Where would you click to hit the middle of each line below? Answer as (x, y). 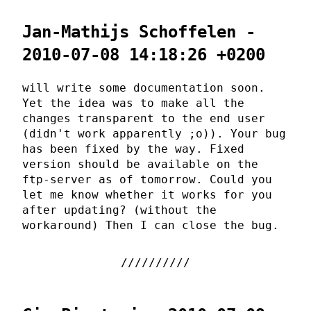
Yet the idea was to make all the (133, 103)
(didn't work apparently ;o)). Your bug (154, 133)
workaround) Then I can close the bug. (151, 225)
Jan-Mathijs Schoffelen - (139, 32)
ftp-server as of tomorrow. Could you (147, 179)
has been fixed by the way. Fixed (133, 149)
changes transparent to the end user (144, 118)
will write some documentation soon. (144, 87)
